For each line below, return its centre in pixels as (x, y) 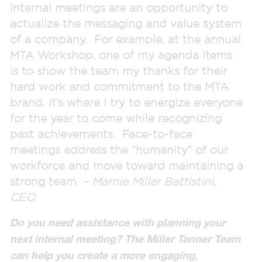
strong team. (46, 181)
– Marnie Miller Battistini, (149, 181)
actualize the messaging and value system (126, 23)
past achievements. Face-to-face (101, 134)
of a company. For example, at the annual (125, 39)
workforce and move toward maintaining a (127, 165)
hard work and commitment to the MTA (119, 86)
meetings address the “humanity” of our (119, 149)
